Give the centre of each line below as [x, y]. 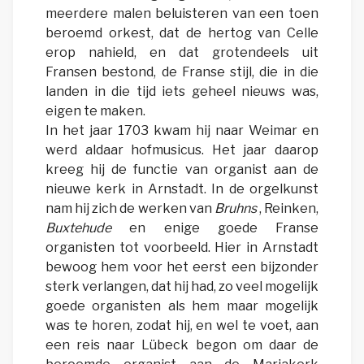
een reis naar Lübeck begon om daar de [182, 345]
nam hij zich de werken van [130, 209]
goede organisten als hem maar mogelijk [182, 306]
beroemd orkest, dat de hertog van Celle [182, 33]
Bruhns [235, 209]
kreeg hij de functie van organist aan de [182, 170]
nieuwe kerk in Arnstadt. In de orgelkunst [182, 189]
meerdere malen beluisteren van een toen [182, 14]
